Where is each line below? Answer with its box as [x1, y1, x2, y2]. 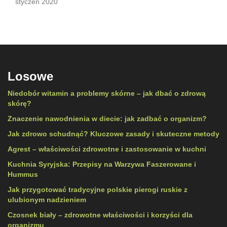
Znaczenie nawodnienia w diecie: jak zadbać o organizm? [8, 115, 207, 123]
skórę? [8, 99, 31, 108]
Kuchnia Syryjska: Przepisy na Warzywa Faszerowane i [8, 160, 196, 169]
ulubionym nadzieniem [8, 196, 86, 204]
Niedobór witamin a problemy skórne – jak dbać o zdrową [8, 89, 206, 98]
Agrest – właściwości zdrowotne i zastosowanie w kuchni [8, 145, 206, 154]
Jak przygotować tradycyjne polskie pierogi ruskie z [8, 185, 187, 194]
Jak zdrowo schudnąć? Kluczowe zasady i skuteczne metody [8, 130, 219, 138]
